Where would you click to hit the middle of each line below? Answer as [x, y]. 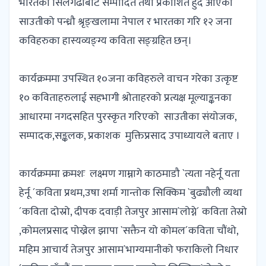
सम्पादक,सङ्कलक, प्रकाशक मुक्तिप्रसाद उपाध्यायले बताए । [131, 136]
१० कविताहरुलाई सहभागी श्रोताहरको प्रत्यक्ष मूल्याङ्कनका [125, 98]
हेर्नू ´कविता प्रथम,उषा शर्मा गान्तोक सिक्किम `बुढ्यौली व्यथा [131, 193]
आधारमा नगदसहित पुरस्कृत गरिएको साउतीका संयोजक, [128, 117]
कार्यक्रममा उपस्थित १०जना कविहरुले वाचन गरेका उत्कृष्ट [130, 79]
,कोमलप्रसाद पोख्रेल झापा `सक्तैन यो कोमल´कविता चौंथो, [129, 231]
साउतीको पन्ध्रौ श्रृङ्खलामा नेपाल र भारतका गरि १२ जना [126, 22]
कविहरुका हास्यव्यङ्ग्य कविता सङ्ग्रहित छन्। [107, 41]
